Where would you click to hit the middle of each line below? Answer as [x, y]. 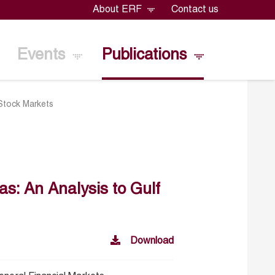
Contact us [195, 10]
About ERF [119, 10]
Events [43, 55]
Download [152, 241]
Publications [146, 55]
